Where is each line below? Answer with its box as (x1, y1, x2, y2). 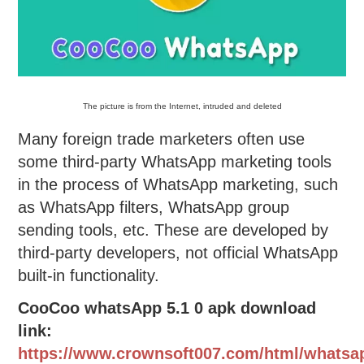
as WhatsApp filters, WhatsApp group (18, 198, 290, 217)
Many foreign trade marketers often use (18, 130, 305, 149)
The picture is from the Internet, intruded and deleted (82, 102, 282, 111)
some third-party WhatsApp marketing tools (18, 153, 332, 171)
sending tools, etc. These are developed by (18, 221, 329, 240)
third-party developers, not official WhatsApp (18, 244, 339, 262)
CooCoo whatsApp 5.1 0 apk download (18, 299, 317, 318)
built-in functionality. (18, 266, 160, 285)
